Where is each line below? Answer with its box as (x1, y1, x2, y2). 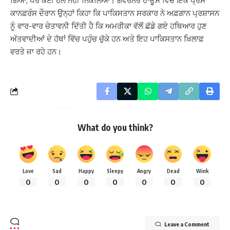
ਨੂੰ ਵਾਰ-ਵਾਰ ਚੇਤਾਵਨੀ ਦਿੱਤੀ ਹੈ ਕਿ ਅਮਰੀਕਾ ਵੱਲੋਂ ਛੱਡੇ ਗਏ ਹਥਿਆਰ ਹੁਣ (10, 21, 207, 31)
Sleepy (107, 167, 123, 174)
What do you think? (77, 121, 153, 133)
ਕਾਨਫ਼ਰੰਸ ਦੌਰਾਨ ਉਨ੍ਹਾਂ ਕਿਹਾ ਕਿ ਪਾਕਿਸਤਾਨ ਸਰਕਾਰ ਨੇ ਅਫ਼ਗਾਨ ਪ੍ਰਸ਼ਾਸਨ (10, 8, 219, 18)
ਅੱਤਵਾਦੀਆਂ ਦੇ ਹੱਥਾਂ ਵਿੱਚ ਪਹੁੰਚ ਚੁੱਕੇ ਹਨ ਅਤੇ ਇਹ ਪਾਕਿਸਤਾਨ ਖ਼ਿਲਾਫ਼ (10, 33, 204, 44)
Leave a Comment (164, 221, 209, 228)
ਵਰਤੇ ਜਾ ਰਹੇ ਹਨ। (10, 46, 62, 56)
